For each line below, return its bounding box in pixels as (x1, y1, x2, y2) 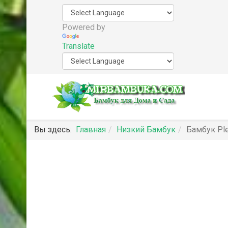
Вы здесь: (34, 124, 76, 134)
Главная (76, 124, 106, 134)
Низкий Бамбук (117, 124, 176, 134)
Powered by (62, 22, 105, 32)
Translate (62, 41, 95, 51)
